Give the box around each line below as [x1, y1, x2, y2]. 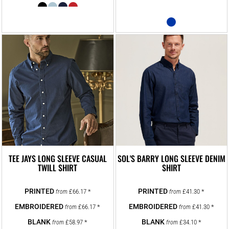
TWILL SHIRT [38, 162, 78, 174]
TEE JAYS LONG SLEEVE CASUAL [8, 152, 107, 165]
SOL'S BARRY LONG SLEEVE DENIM [117, 152, 225, 165]
